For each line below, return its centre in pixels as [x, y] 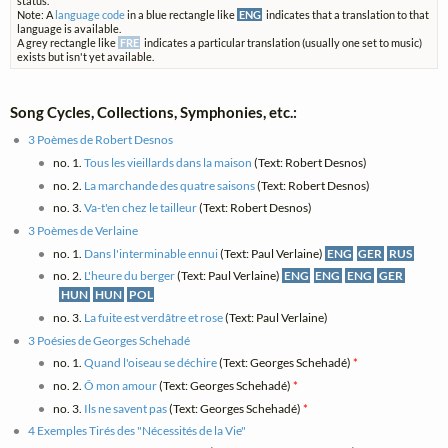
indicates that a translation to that [346, 15]
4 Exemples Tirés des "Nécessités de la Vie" [137, 431]
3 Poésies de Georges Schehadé [109, 340]
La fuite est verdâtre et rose [153, 317]
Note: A [36, 15]
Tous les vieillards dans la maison [167, 162]
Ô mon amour [120, 386]
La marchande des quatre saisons [169, 185]
